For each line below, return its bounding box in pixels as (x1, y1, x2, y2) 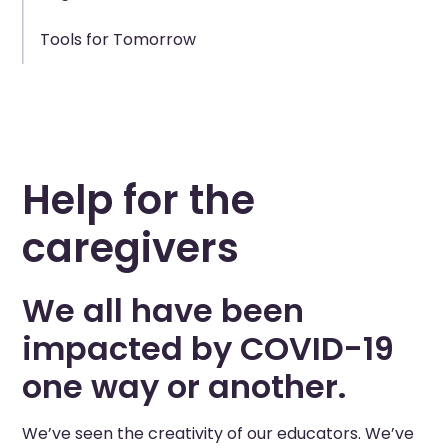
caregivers (22, 220, 240, 276)
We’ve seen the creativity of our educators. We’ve (22, 422, 415, 445)
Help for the (22, 172, 256, 228)
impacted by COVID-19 (22, 326, 395, 371)
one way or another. (22, 364, 347, 409)
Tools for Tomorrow (39, 28, 196, 51)
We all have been (22, 288, 305, 333)
